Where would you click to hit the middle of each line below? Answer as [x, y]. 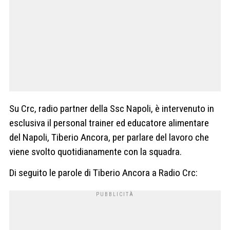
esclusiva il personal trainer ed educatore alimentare [109, 123]
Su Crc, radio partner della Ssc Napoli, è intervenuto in [112, 108]
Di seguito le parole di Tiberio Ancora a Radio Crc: [103, 173]
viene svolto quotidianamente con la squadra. [95, 151]
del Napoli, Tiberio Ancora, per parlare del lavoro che [109, 137]
